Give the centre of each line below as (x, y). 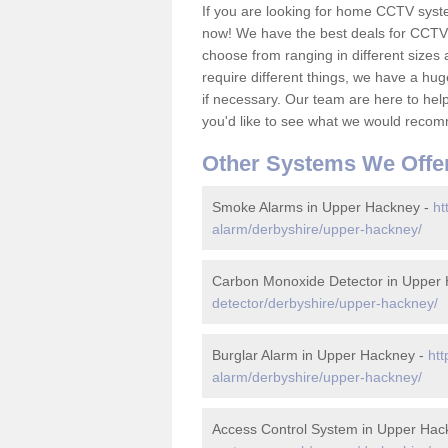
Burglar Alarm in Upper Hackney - (320, 355)
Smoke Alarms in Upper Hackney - (322, 207)
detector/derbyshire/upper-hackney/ (325, 303)
